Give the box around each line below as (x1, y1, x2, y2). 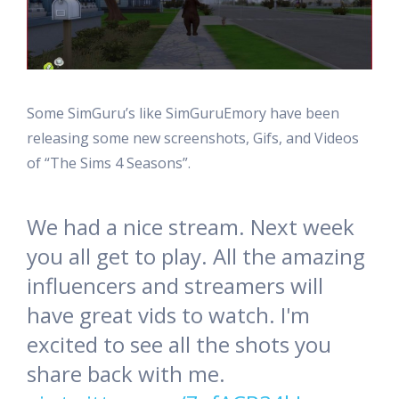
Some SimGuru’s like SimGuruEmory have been (27, 103, 339, 124)
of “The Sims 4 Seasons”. (27, 153, 191, 174)
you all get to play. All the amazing (27, 241, 365, 272)
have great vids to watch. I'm (27, 300, 310, 330)
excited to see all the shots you (27, 330, 331, 360)
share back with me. (27, 359, 225, 389)
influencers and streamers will (27, 271, 323, 301)
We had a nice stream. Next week (27, 212, 354, 242)
